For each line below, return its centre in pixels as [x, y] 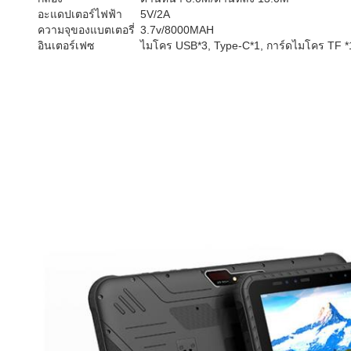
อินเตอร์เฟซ [66, 45]
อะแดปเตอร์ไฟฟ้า [80, 14]
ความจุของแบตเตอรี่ [86, 30]
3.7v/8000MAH [177, 30]
